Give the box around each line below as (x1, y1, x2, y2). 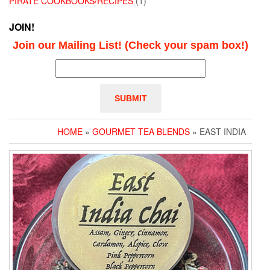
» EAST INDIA (190, 125, 246, 138)
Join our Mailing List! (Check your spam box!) (13, 39, 248, 52)
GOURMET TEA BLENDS (92, 125, 190, 138)
